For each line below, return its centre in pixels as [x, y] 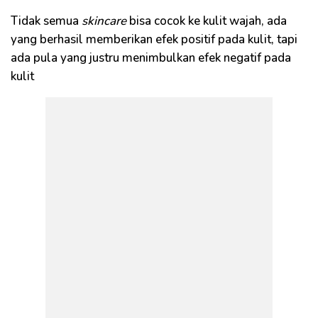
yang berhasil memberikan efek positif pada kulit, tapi [154, 39]
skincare [105, 21]
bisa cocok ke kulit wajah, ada [208, 21]
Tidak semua [46, 21]
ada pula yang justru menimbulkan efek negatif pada [151, 58]
